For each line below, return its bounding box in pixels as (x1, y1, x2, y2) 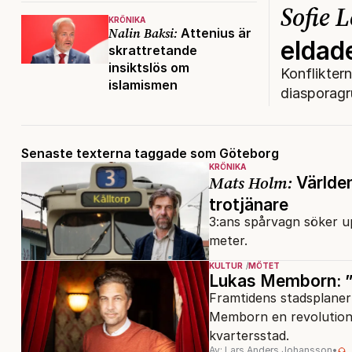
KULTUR (209, 261, 243, 271)
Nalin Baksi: (108, 24, 178, 42)
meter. (209, 233, 247, 249)
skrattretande (108, 42, 197, 59)
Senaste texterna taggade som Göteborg (21, 145, 279, 162)
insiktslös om (108, 60, 189, 76)
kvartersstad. (209, 328, 289, 344)
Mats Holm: (209, 171, 292, 195)
